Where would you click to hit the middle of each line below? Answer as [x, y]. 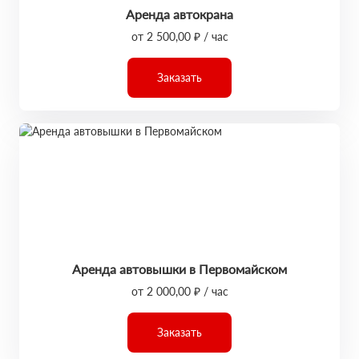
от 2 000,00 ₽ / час [179, 291]
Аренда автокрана [179, 14]
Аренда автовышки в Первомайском [179, 269]
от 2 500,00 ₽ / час [179, 36]
